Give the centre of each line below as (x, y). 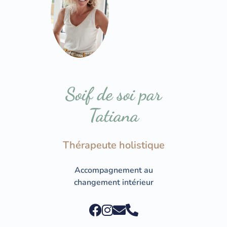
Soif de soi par (113, 94)
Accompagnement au (113, 170)
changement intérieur (113, 182)
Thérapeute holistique (113, 145)
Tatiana (113, 115)
